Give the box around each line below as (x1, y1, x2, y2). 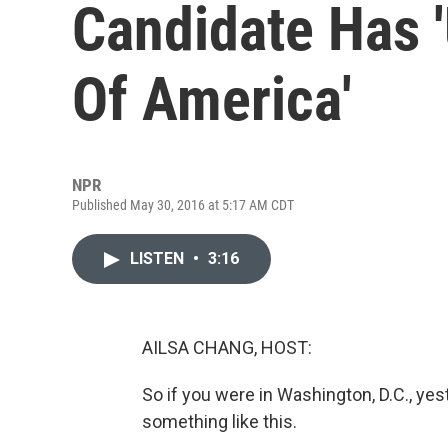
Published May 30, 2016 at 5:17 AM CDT (72, 197, 294, 213)
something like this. (142, 411, 297, 432)
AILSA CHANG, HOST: (142, 337, 312, 358)
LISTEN (130, 249, 188, 268)
